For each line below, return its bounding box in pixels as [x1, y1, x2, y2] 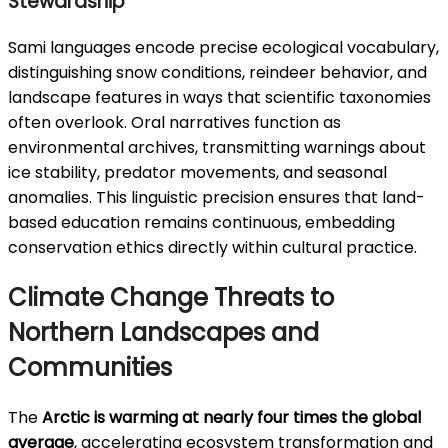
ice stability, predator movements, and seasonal [8, 161, 387, 185]
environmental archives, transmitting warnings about [8, 136, 426, 160]
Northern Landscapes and [8, 315, 319, 349]
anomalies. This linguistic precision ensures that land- [8, 186, 425, 210]
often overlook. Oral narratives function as [8, 111, 341, 135]
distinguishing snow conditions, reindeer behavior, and [8, 61, 427, 85]
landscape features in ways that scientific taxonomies [8, 86, 431, 110]
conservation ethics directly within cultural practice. [8, 236, 417, 260]
